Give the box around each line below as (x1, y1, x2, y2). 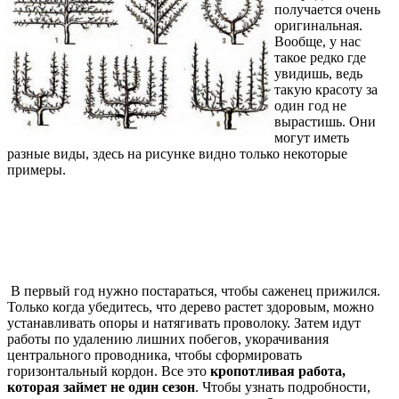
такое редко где (274, 49, 366, 65)
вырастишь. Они (274, 113, 376, 129)
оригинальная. (274, 17, 362, 33)
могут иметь (274, 129, 349, 145)
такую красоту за (274, 81, 378, 97)
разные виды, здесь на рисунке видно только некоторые (7, 145, 347, 161)
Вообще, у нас (274, 33, 361, 49)
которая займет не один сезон (7, 379, 195, 395)
